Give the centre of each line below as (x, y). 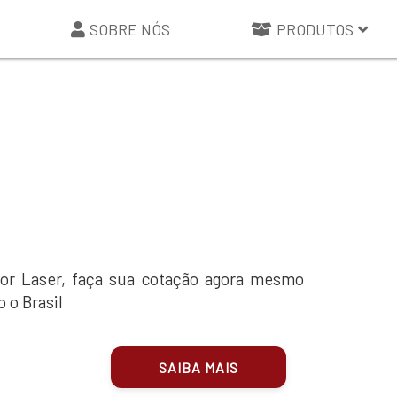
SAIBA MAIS (198, 367)
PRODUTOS (315, 29)
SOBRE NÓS (129, 29)
